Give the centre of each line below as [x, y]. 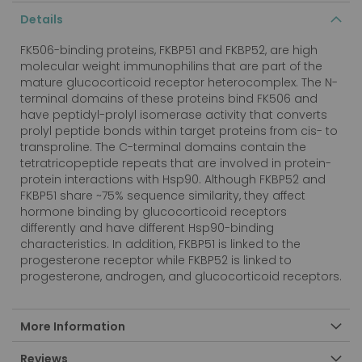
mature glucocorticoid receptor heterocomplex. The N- [179, 82]
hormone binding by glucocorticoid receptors [154, 211]
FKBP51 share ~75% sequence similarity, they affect [163, 195]
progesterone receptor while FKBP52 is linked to [156, 260]
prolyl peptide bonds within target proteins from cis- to [179, 130]
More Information [73, 326]
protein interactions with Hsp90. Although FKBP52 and [173, 179]
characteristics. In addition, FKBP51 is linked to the [160, 244]
